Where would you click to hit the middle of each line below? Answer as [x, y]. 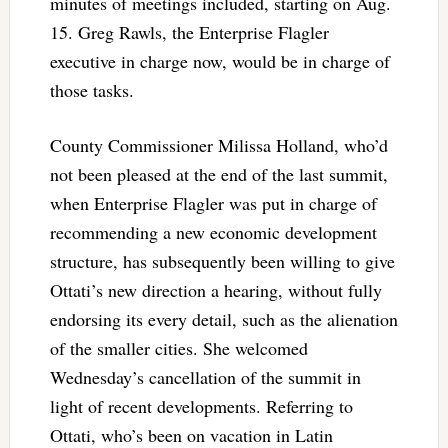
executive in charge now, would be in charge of [219, 60]
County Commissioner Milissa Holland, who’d [218, 144]
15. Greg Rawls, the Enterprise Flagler [189, 31]
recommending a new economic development [213, 231]
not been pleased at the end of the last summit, [218, 173]
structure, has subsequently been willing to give [222, 260]
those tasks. [91, 89]
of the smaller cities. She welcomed [178, 347]
